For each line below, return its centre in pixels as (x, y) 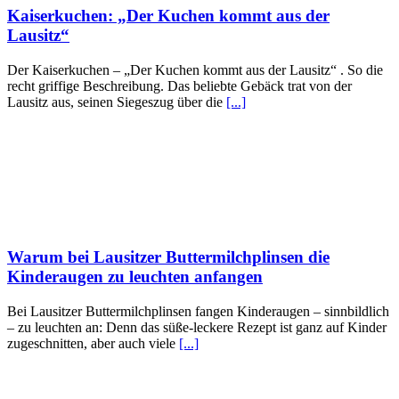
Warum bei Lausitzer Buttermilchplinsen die (168, 256)
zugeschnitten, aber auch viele (93, 343)
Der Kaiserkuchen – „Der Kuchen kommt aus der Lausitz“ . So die (195, 70)
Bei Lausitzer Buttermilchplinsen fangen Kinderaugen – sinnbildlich (198, 311)
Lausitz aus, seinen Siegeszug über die (117, 102)
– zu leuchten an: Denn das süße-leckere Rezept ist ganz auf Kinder (197, 327)
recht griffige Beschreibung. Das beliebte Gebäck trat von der (179, 86)
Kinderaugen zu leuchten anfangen (135, 276)
